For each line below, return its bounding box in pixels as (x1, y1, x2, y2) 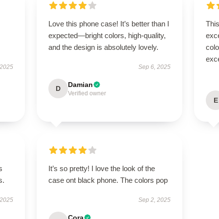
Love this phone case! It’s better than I (48, 20, 169, 28)
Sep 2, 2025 (138, 197, 171, 203)
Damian (67, 81, 93, 88)
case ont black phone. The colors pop (48, 176, 168, 184)
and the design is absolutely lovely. (48, 43, 158, 51)
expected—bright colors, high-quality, (48, 31, 166, 40)
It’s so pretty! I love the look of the (48, 164, 155, 173)
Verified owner (67, 90, 106, 97)
